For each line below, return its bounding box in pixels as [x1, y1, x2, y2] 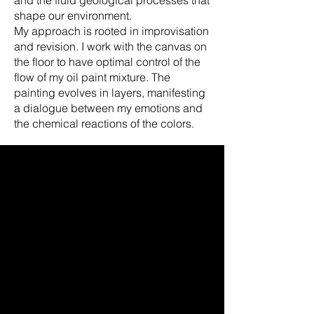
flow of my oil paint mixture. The [14, 69, 170, 84]
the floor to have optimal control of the [14, 54, 200, 69]
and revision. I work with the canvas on [14, 39, 207, 53]
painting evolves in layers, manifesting [14, 85, 205, 100]
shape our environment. [14, 8, 132, 22]
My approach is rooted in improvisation [14, 23, 209, 38]
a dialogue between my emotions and [14, 100, 203, 115]
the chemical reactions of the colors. [14, 116, 194, 130]
